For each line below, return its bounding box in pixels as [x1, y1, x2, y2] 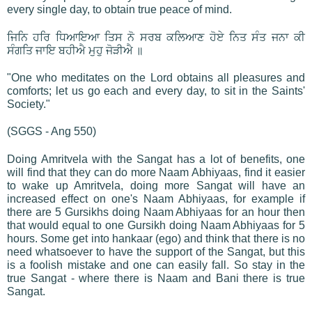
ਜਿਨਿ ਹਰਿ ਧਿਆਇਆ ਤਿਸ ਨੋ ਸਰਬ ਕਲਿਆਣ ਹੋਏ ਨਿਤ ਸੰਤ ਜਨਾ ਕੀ [7, 31, 305, 43]
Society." [7, 97, 50, 110]
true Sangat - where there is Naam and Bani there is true [7, 272, 305, 284]
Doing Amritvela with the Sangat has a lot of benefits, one [7, 153, 305, 165]
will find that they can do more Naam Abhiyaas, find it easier [7, 166, 305, 178]
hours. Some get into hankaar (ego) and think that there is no [7, 232, 305, 244]
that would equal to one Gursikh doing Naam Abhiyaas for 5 [7, 219, 305, 231]
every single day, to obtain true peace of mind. [7, 3, 232, 15]
